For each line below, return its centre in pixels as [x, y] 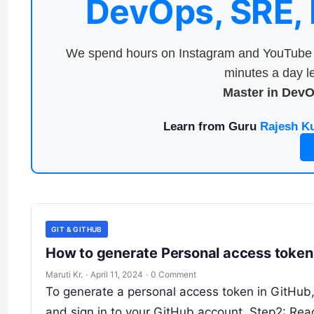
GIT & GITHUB [77, 229]
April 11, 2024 [117, 274]
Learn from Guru [211, 127]
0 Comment [173, 274]
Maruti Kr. [64, 274]
